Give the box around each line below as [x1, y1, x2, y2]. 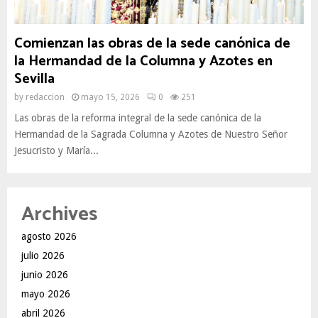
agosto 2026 [21, 231, 77, 242]
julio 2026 [21, 250, 65, 261]
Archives [21, 198, 97, 231]
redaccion [26, 92, 65, 102]
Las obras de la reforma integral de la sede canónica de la [14, 112, 261, 124]
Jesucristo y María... [14, 145, 99, 156]
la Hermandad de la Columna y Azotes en [14, 50, 273, 73]
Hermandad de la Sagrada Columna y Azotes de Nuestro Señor [14, 128, 287, 140]
